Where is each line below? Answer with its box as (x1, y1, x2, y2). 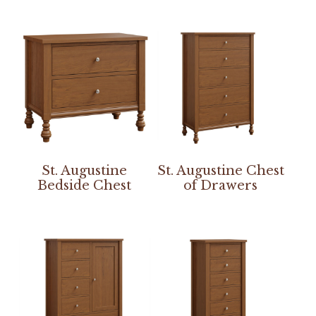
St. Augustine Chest (157, 163, 284, 179)
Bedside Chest (37, 178, 131, 194)
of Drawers (183, 178, 258, 194)
